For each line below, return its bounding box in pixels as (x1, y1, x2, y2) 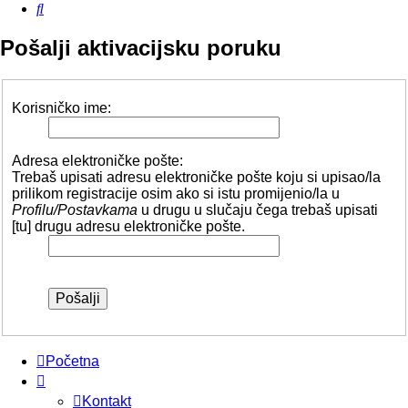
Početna (46, 352, 99, 369)
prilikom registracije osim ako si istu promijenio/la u (12, 185, 340, 201)
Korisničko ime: (12, 99, 111, 116)
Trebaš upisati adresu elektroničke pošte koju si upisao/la (12, 168, 381, 185)
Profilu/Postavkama (12, 201, 138, 218)
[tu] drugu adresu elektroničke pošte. (12, 218, 245, 234)
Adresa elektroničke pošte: (12, 152, 183, 168)
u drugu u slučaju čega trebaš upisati (138, 201, 378, 218)
